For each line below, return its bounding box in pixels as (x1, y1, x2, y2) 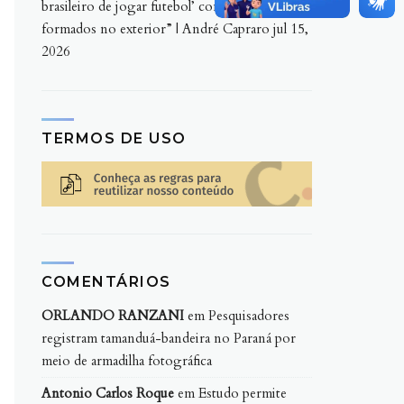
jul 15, (273, 19, 308, 38)
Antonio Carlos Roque (41, 383, 174, 402)
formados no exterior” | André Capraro (41, 19, 270, 38)
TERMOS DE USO (41, 129, 187, 147)
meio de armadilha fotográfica (41, 351, 212, 370)
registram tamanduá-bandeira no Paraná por (41, 328, 296, 347)
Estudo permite (198, 383, 287, 402)
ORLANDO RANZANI (41, 306, 184, 325)
